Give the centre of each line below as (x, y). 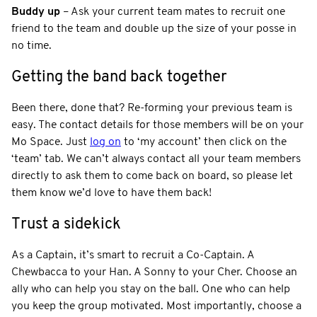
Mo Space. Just (51, 142)
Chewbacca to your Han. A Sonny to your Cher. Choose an (154, 272)
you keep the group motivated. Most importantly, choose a (156, 306)
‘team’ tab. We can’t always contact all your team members (156, 159)
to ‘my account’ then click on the (204, 142)
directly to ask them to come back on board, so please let (152, 176)
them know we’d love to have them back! (111, 193)
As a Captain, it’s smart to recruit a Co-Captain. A (133, 255)
